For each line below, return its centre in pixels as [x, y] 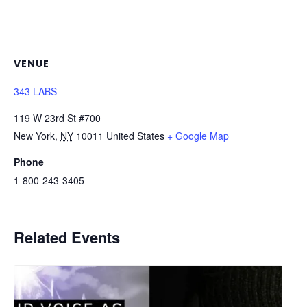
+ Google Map [198, 136]
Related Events [67, 237]
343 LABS [35, 91]
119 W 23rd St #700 [57, 118]
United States [135, 136]
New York [34, 136]
